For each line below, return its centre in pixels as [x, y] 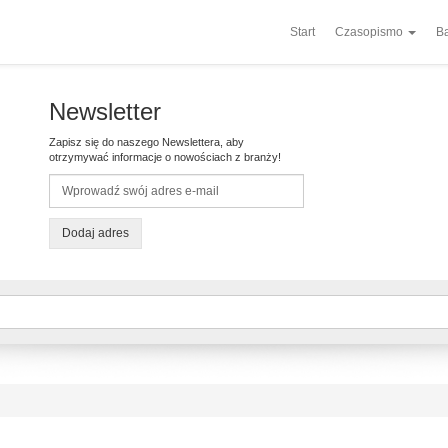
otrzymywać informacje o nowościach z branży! [165, 157]
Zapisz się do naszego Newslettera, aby [146, 142]
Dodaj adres [95, 233]
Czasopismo [370, 32]
